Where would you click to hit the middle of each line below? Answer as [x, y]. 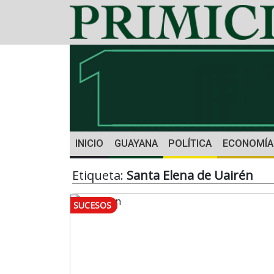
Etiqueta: [99, 176]
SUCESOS [92, 206]
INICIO [89, 144]
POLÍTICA [190, 144]
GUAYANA [136, 144]
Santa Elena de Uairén [190, 176]
